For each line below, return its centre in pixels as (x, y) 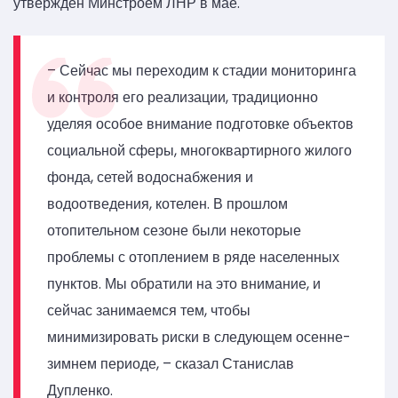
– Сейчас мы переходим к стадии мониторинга (202, 71)
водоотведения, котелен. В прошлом (167, 204)
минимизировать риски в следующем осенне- (199, 338)
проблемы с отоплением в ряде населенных (193, 258)
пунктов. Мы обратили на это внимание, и (184, 284)
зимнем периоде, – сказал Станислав (171, 364)
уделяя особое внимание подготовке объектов (200, 124)
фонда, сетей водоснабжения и (150, 178)
